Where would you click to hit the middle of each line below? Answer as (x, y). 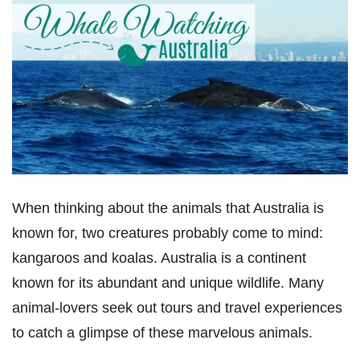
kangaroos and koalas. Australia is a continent (159, 257)
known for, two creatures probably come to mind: (168, 232)
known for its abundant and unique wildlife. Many (168, 282)
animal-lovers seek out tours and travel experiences (177, 307)
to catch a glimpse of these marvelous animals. (162, 332)
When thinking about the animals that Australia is (168, 207)
